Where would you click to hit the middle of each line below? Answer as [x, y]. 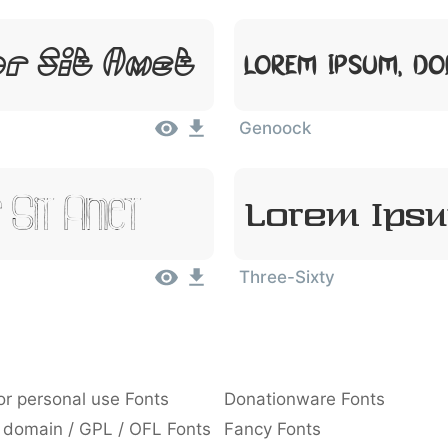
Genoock [275, 128]
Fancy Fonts [272, 429]
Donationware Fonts [304, 399]
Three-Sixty [287, 277]
